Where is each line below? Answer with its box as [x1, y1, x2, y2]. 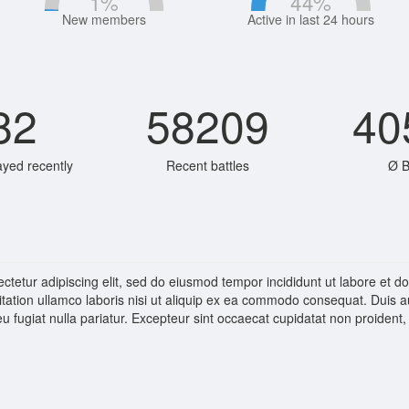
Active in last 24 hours [246, 10, 374, 29]
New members [61, 10, 146, 29]
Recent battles [165, 156, 249, 175]
